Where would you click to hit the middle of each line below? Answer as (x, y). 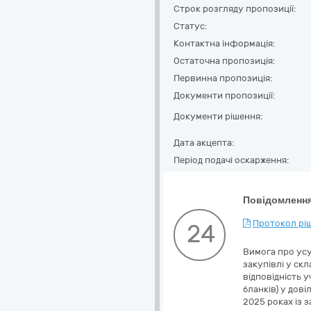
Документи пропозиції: (224, 95)
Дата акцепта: (204, 143)
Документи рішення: (218, 116)
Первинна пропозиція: (223, 78)
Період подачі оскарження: (231, 160)
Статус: (190, 26)
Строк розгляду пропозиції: (235, 9)
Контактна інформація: (224, 43)
